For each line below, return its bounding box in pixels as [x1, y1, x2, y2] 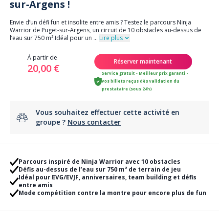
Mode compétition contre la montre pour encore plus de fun [18, 189, 206, 197]
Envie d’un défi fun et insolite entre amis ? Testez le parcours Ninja [10, 18, 191, 26]
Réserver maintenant [114, 57, 172, 66]
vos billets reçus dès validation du [102, 78, 180, 84]
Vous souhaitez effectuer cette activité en [36, 108, 179, 117]
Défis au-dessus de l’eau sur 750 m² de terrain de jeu [18, 165, 181, 174]
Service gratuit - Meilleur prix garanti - [102, 70, 189, 76]
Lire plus [99, 34, 124, 42]
